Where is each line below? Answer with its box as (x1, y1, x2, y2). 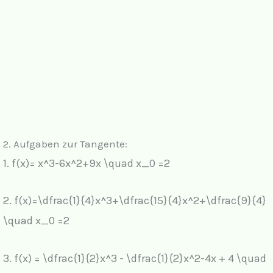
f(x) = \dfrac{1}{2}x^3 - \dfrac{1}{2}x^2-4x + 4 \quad (14, 252, 266, 266)
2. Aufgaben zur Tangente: (3, 137, 127, 150)
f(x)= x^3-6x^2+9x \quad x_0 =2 (12, 156, 170, 170)
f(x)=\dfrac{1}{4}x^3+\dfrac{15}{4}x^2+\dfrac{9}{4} (14, 194, 266, 208)
